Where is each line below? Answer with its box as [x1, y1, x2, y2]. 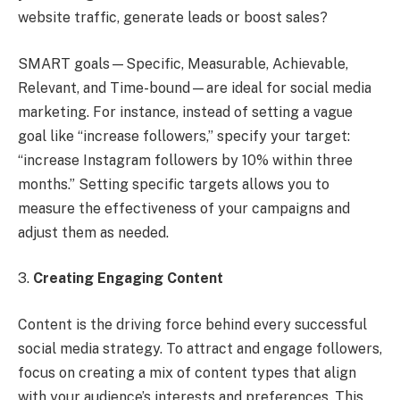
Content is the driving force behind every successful [18, 315, 367, 333]
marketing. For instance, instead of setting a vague [18, 103, 353, 121]
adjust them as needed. [18, 223, 169, 241]
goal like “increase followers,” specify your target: [18, 127, 350, 145]
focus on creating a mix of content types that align [18, 363, 356, 381]
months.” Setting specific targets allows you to [18, 175, 329, 193]
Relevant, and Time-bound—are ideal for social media [18, 79, 371, 96]
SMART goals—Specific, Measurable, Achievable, [18, 54, 348, 72]
